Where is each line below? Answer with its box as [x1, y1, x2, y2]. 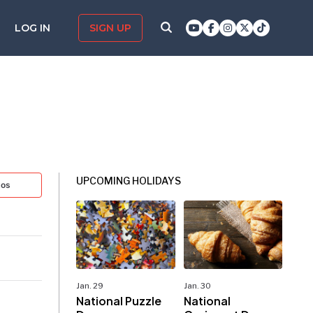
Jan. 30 [183, 281, 211, 291]
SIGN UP [89, 22, 131, 34]
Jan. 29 [76, 281, 104, 291]
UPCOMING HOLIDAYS [76, 175, 182, 187]
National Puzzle [76, 293, 162, 309]
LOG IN [15, 22, 53, 34]
